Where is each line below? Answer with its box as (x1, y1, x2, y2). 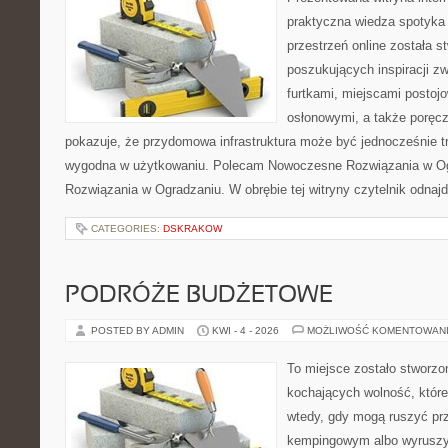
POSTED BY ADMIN (91, 325, 187, 336)
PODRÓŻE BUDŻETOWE (65, 285, 333, 307)
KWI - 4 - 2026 (212, 325, 279, 336)
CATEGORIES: (91, 223, 163, 234)
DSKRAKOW (163, 223, 222, 234)
